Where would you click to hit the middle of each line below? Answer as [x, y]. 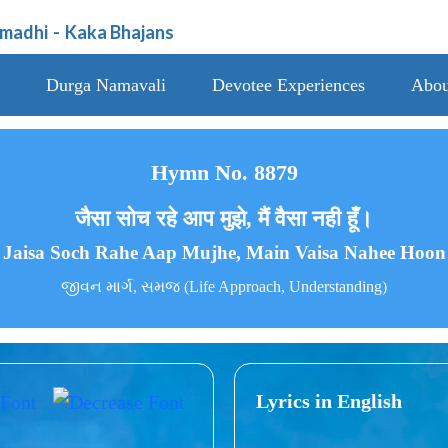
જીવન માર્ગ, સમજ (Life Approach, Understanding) [224, 287]
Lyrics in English [329, 400]
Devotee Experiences [288, 85]
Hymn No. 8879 [224, 173]
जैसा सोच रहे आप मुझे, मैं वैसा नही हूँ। [224, 219]
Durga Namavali [105, 85]
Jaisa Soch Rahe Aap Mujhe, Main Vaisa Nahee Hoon [224, 253]
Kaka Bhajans [120, 32]
